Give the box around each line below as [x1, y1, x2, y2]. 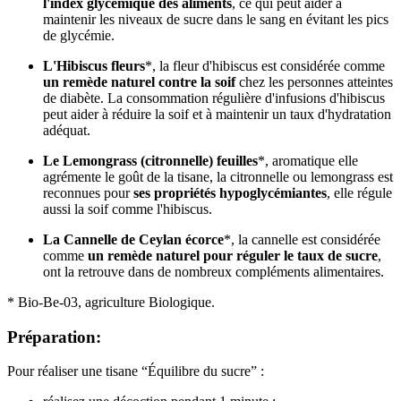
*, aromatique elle [258, 152, 358, 168]
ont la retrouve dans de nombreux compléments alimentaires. [43, 263, 388, 279]
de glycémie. [43, 27, 115, 43]
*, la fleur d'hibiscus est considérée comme [145, 57, 385, 73]
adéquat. [43, 122, 90, 138]
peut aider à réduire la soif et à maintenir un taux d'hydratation [43, 106, 391, 122]
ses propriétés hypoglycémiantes [133, 184, 327, 200]
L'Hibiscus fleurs [43, 57, 145, 73]
